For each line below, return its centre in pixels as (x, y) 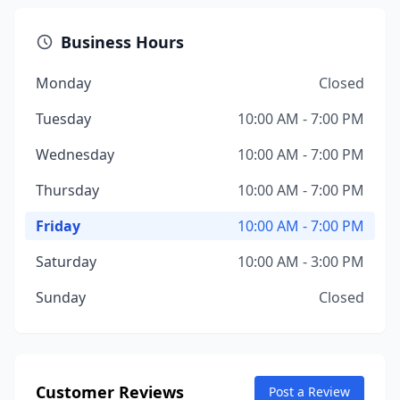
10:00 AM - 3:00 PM (301, 262)
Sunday (61, 297)
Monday (63, 83)
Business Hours (122, 42)
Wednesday (75, 154)
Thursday (67, 190)
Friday (58, 226)
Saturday (66, 262)
